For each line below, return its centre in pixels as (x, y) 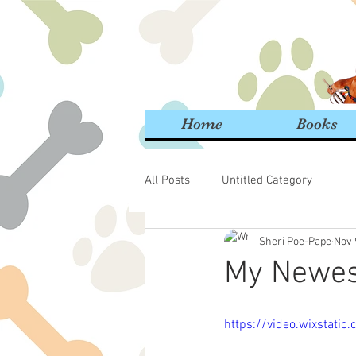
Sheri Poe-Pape (295, 242)
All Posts (167, 180)
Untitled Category (267, 180)
